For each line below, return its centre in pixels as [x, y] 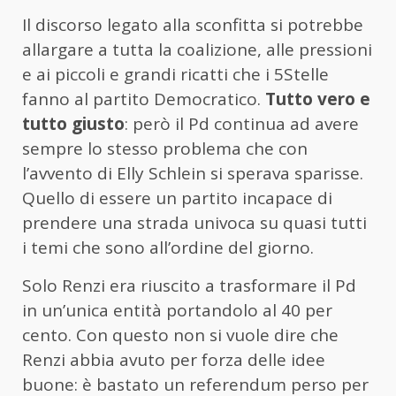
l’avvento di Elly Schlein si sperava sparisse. [193, 174]
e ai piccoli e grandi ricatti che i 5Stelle [175, 75]
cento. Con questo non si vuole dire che [180, 335]
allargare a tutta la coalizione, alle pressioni [197, 50]
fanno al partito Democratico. [144, 99]
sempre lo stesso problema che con [165, 149]
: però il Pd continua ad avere [242, 124]
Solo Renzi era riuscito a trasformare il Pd [189, 286]
